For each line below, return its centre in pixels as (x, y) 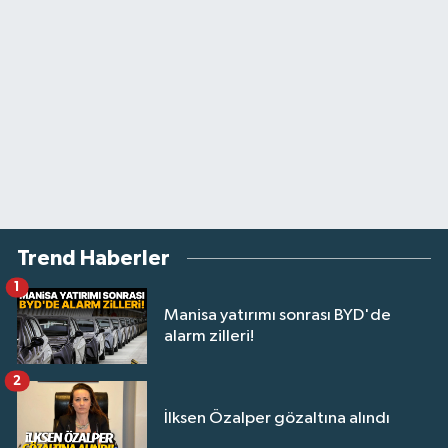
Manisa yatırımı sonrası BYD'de (277, 315)
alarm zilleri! (209, 336)
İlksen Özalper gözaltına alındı (277, 419)
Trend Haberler (93, 258)
